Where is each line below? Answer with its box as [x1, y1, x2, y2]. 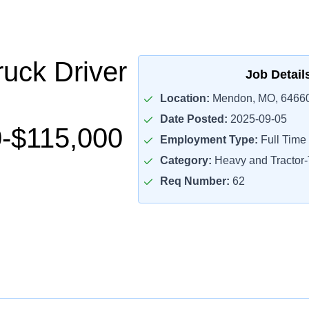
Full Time [257, 134, 306, 146]
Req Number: [159, 175, 230, 187]
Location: [159, 92, 210, 104]
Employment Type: [159, 134, 258, 146]
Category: [159, 154, 212, 166]
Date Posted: [159, 113, 228, 125]
